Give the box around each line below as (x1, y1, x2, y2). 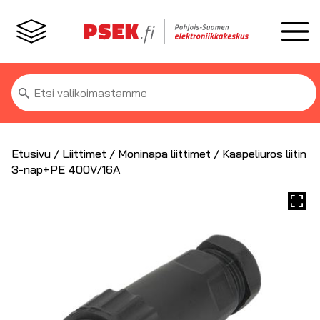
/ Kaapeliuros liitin (211, 146, 306, 161)
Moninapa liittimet (118, 146, 211, 161)
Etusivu (11, 146, 51, 161)
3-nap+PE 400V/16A (11, 162, 121, 176)
